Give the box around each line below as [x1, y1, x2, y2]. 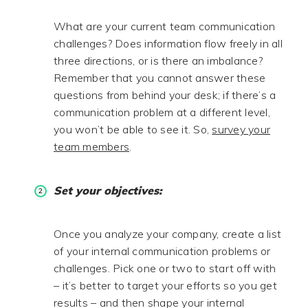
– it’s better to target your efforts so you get [54, 278, 277, 292]
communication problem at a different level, [54, 105, 270, 119]
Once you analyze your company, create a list [54, 227, 281, 241]
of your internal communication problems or [54, 244, 271, 258]
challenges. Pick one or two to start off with [54, 261, 276, 275]
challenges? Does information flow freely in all [54, 36, 283, 50]
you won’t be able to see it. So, [54, 122, 212, 136]
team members [54, 140, 129, 153]
